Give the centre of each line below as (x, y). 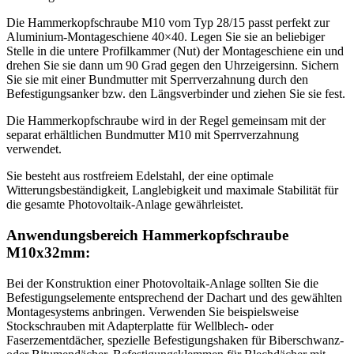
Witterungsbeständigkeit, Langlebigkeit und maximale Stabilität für (172, 190)
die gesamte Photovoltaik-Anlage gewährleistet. (125, 205)
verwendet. (34, 149)
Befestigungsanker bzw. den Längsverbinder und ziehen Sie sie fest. (176, 94)
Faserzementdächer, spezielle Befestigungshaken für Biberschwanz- (175, 340)
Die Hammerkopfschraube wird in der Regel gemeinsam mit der (166, 121)
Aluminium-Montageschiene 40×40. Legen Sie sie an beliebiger (166, 37)
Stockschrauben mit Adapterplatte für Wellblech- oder (140, 326)
